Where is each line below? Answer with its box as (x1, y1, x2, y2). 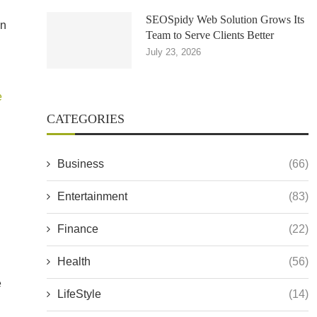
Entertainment (57, 190, 127, 202)
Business (57, 158, 104, 170)
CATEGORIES (47, 112, 125, 126)
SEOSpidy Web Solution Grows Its (146, 13, 304, 25)
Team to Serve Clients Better (146, 29, 274, 41)
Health (57, 255, 91, 267)
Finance (57, 223, 98, 235)
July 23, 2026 (146, 47, 201, 57)
